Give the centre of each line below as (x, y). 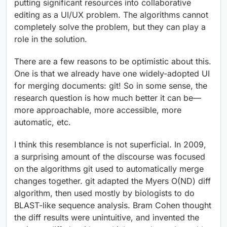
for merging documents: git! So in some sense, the (111, 86)
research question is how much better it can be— (108, 98)
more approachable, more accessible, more (98, 110)
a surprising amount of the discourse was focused (110, 157)
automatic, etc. (43, 122)
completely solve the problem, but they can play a (110, 27)
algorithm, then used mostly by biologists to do (104, 193)
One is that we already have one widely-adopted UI (112, 74)
